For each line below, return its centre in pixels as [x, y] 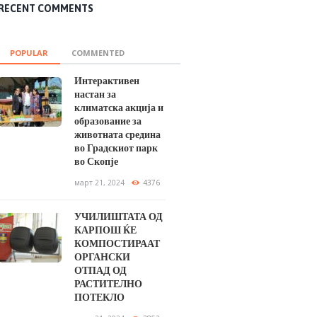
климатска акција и [119, 107]
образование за [108, 121]
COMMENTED [98, 53]
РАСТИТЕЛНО [108, 283]
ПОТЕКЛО [99, 297]
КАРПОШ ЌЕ [105, 230]
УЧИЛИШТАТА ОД [118, 216]
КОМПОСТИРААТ [117, 243]
